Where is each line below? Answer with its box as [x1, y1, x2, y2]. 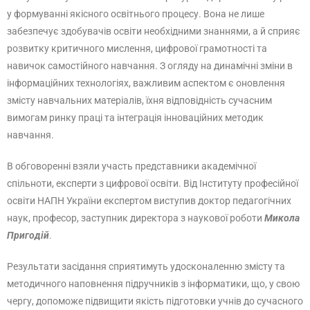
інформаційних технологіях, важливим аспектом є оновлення [7, 77, 285, 89]
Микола [264, 212, 300, 224]
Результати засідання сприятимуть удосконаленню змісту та [7, 261, 285, 272]
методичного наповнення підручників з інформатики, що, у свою [7, 278, 300, 289]
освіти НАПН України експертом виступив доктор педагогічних [7, 195, 291, 206]
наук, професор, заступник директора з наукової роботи [7, 212, 264, 224]
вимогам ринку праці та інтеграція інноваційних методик [7, 112, 264, 123]
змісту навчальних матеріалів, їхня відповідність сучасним [7, 95, 272, 106]
